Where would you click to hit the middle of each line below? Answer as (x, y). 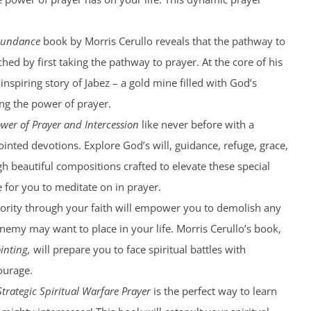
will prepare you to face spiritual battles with (138, 249)
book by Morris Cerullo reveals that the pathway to (162, 41)
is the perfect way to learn (213, 291)
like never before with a (196, 124)
